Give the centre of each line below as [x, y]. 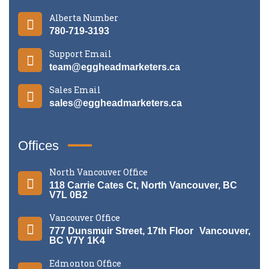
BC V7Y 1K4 [77, 240]
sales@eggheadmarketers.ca [116, 103]
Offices [38, 145]
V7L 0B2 [68, 195]
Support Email [80, 53]
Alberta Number [84, 17]
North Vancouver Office [98, 172]
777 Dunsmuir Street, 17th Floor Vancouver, [150, 231]
